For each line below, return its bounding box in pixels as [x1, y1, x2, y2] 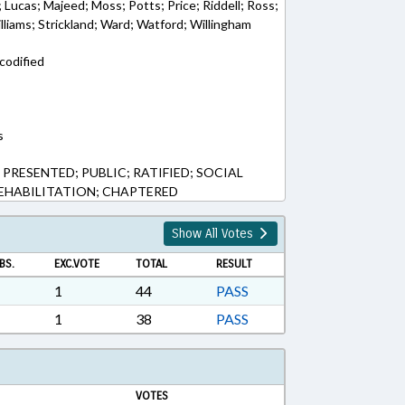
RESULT [216, 257, 253, 271]
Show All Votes [172, 226, 257, 241]
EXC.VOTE [53, 257, 99, 271]
